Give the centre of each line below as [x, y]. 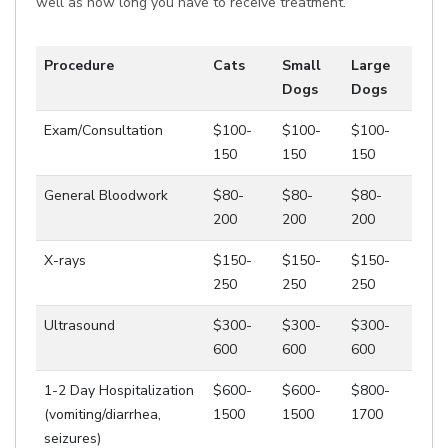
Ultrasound [79, 325]
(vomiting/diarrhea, [102, 414]
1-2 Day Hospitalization [119, 390]
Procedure [79, 65]
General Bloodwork [106, 195]
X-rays [65, 260]
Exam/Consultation [103, 130]
